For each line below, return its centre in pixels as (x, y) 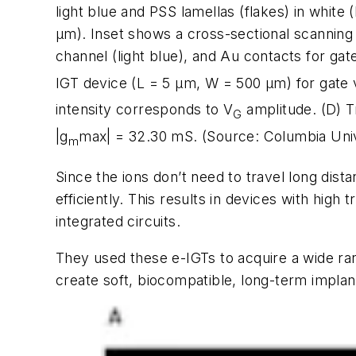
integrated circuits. (118, 222)
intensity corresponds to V (145, 110)
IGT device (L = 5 (116, 83)
